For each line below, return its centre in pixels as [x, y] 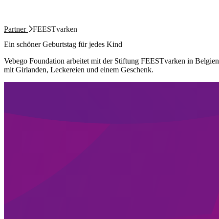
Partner [16, 29]
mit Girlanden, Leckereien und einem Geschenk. [79, 70]
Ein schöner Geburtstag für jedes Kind [63, 44]
